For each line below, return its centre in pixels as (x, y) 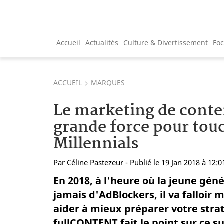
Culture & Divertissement (166, 42)
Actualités (102, 42)
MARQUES (108, 82)
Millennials (96, 144)
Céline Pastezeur (95, 162)
